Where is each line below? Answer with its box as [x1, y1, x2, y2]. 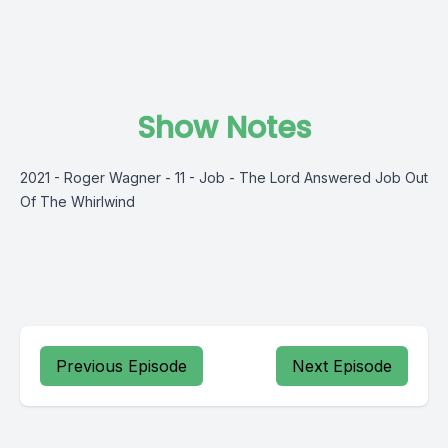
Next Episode [292, 356, 392, 376]
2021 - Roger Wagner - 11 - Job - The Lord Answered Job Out [20, 169, 428, 186]
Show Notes [137, 107, 311, 149]
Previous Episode [56, 356, 187, 376]
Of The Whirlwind [20, 193, 135, 210]
